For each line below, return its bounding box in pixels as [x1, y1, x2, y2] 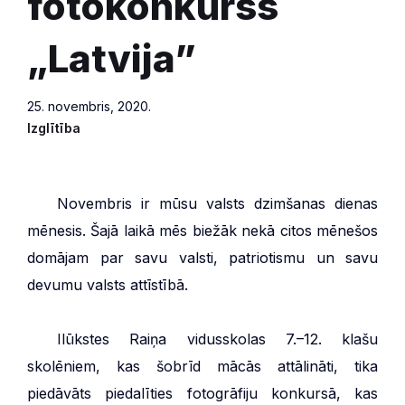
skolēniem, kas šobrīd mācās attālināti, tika [27, 356, 378, 375]
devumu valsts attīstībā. [27, 275, 188, 294]
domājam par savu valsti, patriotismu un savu [27, 248, 378, 267]
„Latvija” [27, 34, 196, 81]
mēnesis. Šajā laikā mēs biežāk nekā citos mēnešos [27, 221, 378, 240]
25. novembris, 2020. [27, 98, 151, 114]
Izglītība [27, 119, 80, 136]
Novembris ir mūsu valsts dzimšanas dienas [57, 193, 378, 212]
